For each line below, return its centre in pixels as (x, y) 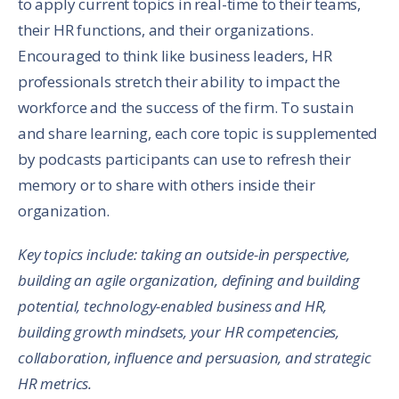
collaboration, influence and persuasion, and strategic (195, 358)
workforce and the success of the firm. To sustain (186, 108)
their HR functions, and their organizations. (166, 30)
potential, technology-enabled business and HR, (173, 306)
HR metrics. (55, 384)
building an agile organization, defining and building (189, 281)
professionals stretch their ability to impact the (179, 82)
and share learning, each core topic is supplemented (198, 134)
